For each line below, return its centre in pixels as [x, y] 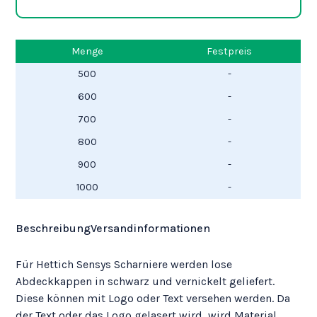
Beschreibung [53, 229]
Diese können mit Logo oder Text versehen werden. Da [153, 299]
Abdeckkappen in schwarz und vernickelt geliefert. [145, 282]
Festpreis [230, 52]
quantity [59, 77]
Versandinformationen [151, 229]
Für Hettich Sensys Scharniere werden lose [124, 265]
